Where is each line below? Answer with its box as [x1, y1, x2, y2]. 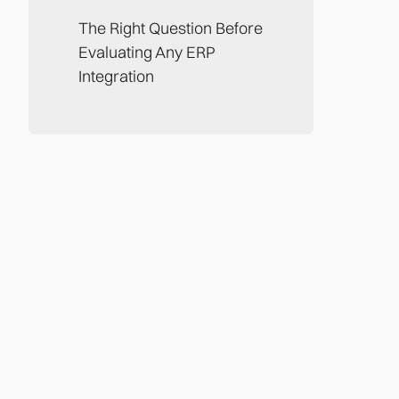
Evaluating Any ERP [78, 41, 216, 62]
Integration [78, 65, 154, 86]
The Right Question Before [78, 17, 263, 38]
